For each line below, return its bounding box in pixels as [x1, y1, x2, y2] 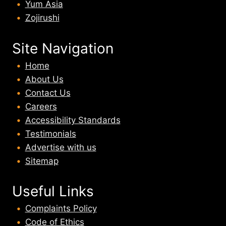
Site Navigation [12, 39, 114, 57]
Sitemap [25, 155, 59, 166]
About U [25, 74, 59, 84]
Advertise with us [25, 142, 96, 152]
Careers [25, 101, 57, 111]
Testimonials [25, 128, 76, 139]
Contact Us [25, 87, 71, 98]
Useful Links [12, 183, 94, 200]
